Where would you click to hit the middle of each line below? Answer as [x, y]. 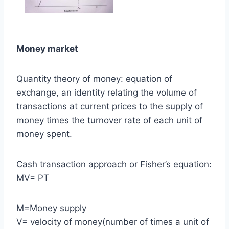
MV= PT [33, 178]
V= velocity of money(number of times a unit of [113, 222]
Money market [47, 48]
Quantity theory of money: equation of [94, 78]
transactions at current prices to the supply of [110, 106]
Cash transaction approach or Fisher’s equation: [114, 164]
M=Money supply [51, 208]
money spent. [44, 134]
